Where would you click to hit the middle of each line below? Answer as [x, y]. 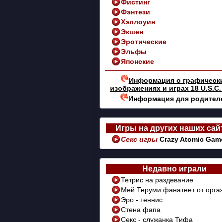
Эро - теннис [142, 200]
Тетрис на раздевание [157, 180]
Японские [138, 61]
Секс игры [140, 139]
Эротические [144, 42]
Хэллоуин [138, 22]
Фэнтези [136, 12]
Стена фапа [141, 210]
